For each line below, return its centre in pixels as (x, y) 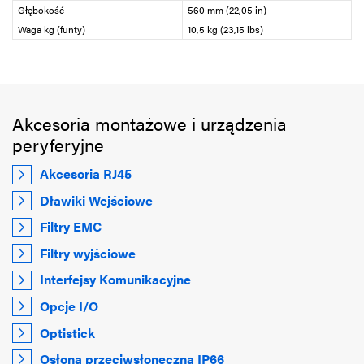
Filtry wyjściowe (88, 253)
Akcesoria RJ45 (86, 174)
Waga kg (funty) (52, 29)
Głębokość (41, 9)
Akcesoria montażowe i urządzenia (149, 123)
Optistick (68, 332)
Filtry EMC (71, 227)
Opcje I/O (69, 306)
